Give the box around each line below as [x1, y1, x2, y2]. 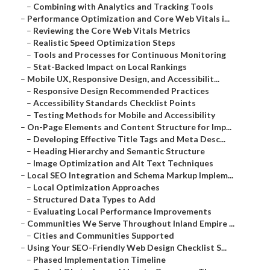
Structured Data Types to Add [33, 194, 155, 205]
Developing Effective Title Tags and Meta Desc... [33, 134, 225, 145]
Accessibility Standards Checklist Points [33, 98, 196, 108]
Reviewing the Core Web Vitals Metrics [33, 25, 190, 36]
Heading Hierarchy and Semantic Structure [33, 146, 205, 157]
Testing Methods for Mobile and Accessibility [33, 110, 215, 121]
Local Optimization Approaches [33, 182, 160, 193]
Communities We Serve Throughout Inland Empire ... [27, 218, 234, 229]
